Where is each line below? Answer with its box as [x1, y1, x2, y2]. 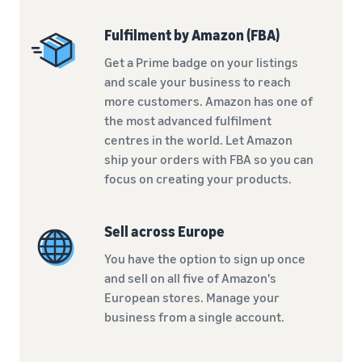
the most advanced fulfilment [103, 112, 271, 129]
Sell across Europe [103, 222, 225, 241]
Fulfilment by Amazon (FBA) [103, 26, 280, 44]
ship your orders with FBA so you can [103, 151, 314, 168]
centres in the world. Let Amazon [103, 132, 293, 149]
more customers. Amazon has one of [103, 93, 313, 110]
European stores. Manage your [103, 289, 280, 306]
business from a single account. [103, 309, 284, 326]
